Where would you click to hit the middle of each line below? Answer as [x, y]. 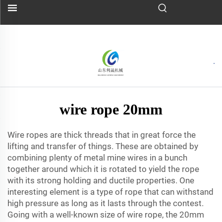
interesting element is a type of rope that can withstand [111, 192]
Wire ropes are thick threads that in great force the [102, 135]
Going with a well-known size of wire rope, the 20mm [106, 215]
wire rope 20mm [111, 109]
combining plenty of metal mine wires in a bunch [97, 158]
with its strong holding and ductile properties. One [101, 180]
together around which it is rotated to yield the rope [103, 169]
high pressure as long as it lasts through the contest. [106, 203]
